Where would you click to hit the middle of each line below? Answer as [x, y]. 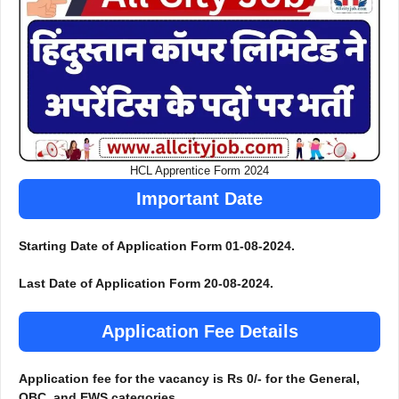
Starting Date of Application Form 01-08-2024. [157, 246]
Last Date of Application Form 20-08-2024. [146, 284]
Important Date [199, 199]
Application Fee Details [199, 332]
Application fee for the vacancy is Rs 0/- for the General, [189, 379]
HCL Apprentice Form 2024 [199, 171]
